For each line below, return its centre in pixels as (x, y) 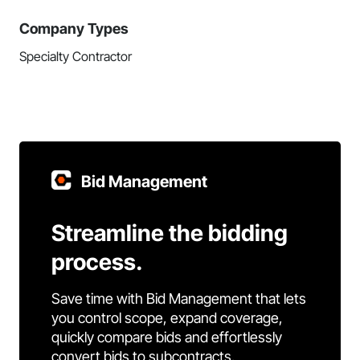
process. (97, 262)
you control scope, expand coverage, (167, 318)
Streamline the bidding (170, 233)
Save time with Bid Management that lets (179, 299)
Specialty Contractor (76, 56)
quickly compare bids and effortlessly (167, 337)
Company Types (74, 29)
